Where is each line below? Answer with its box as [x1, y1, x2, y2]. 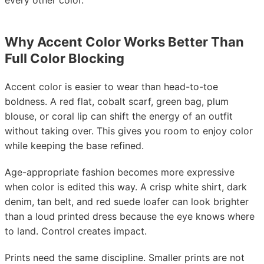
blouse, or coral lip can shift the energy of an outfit [5, 110, 233, 122]
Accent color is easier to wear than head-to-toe [5, 81, 218, 93]
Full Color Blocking [5, 51, 124, 66]
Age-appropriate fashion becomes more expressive [5, 166, 235, 178]
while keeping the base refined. [5, 140, 144, 151]
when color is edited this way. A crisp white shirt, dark [5, 181, 247, 193]
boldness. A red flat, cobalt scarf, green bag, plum [5, 95, 229, 107]
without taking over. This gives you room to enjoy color [5, 125, 253, 137]
